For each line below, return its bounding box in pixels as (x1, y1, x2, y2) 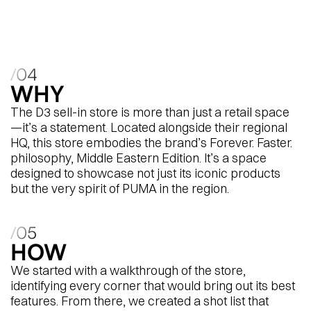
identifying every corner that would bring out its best (10, 278, 295, 293)
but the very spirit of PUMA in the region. (10, 180, 229, 196)
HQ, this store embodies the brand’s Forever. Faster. (10, 135, 292, 150)
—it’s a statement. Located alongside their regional (10, 119, 287, 135)
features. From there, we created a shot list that (10, 293, 269, 308)
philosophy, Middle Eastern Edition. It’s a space (10, 150, 267, 165)
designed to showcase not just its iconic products (10, 165, 280, 180)
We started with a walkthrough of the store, (10, 262, 246, 278)
